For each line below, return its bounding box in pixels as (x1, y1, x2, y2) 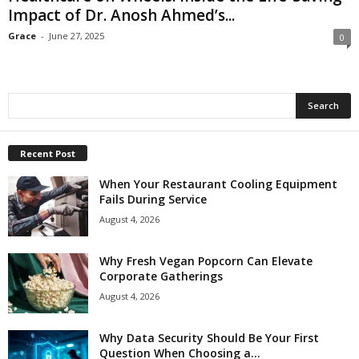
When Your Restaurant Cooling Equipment (99, 176, 337, 192)
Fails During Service (99, 192, 207, 208)
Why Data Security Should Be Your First (99, 330, 319, 346)
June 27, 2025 (49, 30, 104, 42)
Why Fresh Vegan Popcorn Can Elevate (99, 253, 313, 269)
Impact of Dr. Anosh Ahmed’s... (8, 5, 235, 26)
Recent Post (20, 147, 75, 160)
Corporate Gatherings (99, 268, 223, 284)
